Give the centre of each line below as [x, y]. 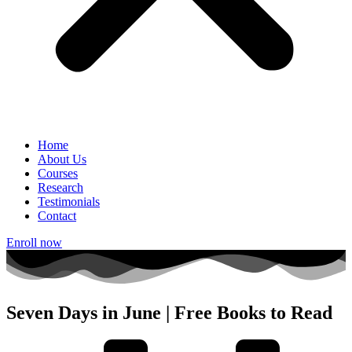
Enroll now [34, 242]
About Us [62, 159]
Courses [58, 173]
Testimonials [69, 202]
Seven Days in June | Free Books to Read [169, 313]
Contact [57, 216]
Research [60, 187]
